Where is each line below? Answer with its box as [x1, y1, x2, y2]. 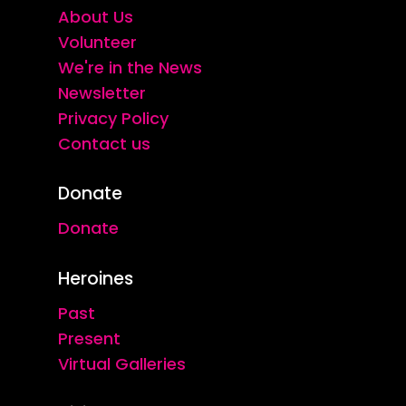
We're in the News [58, 56, 203, 80]
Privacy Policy [58, 107, 169, 130]
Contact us [58, 132, 151, 156]
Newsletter [58, 82, 147, 105]
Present [58, 327, 121, 351]
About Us [58, 5, 134, 29]
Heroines [58, 266, 134, 292]
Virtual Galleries [58, 353, 187, 376]
